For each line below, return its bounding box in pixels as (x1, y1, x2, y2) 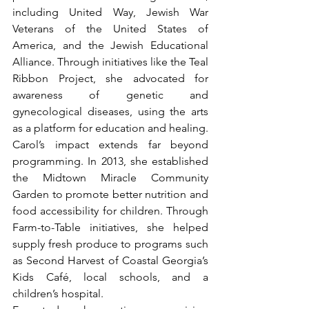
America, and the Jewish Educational (12, 39, 208, 52)
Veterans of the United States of (12, 22, 208, 36)
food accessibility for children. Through (12, 204, 208, 218)
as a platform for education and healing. (12, 121, 208, 135)
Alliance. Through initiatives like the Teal (12, 55, 208, 69)
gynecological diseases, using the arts (12, 105, 208, 119)
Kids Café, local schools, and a (12, 270, 208, 284)
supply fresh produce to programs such (12, 237, 208, 251)
